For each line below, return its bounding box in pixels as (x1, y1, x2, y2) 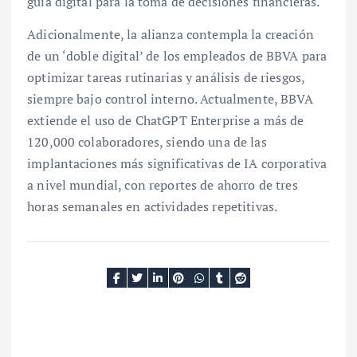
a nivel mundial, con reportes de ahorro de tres (27, 175, 298, 194)
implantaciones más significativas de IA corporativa (27, 154, 328, 172)
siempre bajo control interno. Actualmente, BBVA (27, 89, 313, 108)
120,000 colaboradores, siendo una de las (27, 132, 267, 151)
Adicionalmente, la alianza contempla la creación (27, 25, 314, 43)
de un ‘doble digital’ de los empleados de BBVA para (27, 46, 328, 65)
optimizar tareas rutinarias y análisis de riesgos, (27, 68, 305, 86)
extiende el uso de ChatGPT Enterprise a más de (27, 111, 304, 129)
